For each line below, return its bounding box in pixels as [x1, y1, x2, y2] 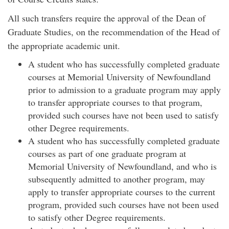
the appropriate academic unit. [8, 39, 120, 52]
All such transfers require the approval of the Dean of [8, 12, 205, 24]
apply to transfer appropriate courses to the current [28, 186, 215, 198]
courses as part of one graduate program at [28, 147, 186, 159]
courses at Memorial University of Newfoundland [28, 71, 211, 83]
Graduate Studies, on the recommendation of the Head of [8, 26, 220, 38]
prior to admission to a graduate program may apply [28, 83, 221, 96]
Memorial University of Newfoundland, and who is [28, 160, 217, 172]
